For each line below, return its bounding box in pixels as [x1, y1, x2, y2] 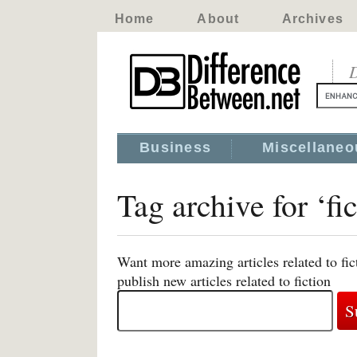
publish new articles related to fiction [117, 271, 331, 290]
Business [139, 139, 212, 155]
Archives [281, 12, 343, 25]
